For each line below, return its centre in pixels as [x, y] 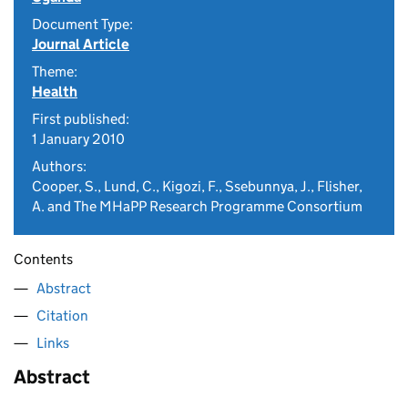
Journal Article [81, 44]
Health [55, 92]
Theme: [55, 71]
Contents [43, 259]
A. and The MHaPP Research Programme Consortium [197, 206]
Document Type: [82, 24]
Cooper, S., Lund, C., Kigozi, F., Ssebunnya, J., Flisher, [197, 186]
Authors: [59, 166]
